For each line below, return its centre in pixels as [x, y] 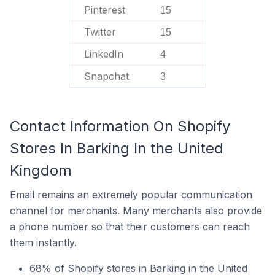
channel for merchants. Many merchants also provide [136, 211]
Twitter [100, 32]
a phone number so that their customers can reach [130, 227]
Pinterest [105, 10]
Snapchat [107, 76]
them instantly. [43, 242]
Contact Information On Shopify [120, 126]
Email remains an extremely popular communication [131, 195]
